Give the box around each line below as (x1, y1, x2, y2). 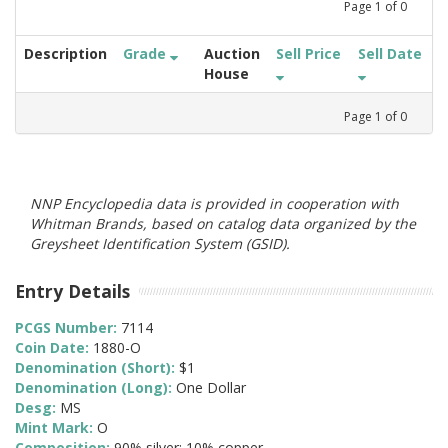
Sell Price (276, 43, 341, 63)
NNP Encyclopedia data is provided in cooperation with (30, 193, 399, 213)
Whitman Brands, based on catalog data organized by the (30, 213, 416, 233)
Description (24, 43, 107, 63)
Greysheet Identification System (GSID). (30, 233, 290, 253)
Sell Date (358, 43, 422, 63)
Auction (204, 43, 260, 63)
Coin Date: (15, 338, 93, 358)
